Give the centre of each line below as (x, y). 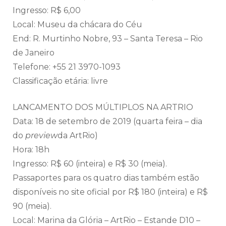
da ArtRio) (78, 135)
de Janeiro (34, 52)
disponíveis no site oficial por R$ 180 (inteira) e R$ (110, 192)
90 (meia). (32, 206)
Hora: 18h (31, 149)
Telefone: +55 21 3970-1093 (67, 67)
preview (41, 135)
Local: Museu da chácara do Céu (77, 24)
